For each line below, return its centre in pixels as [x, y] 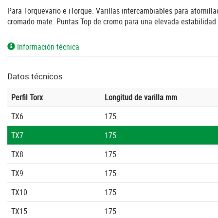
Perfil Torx [27, 98]
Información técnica [47, 47]
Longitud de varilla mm [141, 98]
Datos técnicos [35, 76]
